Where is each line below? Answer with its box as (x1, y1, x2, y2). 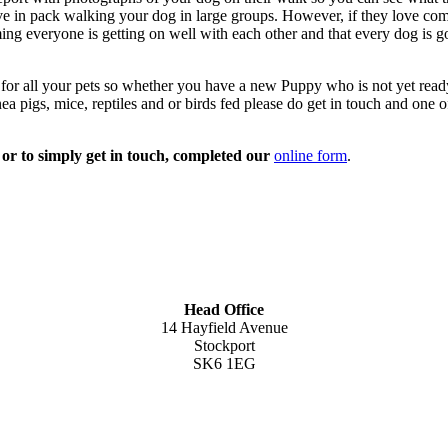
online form (274, 146, 347, 164)
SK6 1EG (192, 354, 256, 372)
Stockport (193, 336, 255, 354)
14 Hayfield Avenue (160, 318, 288, 336)
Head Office (184, 300, 264, 318)
